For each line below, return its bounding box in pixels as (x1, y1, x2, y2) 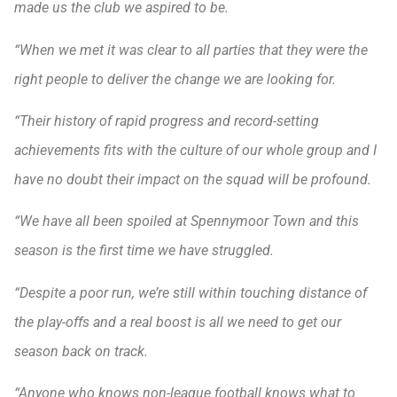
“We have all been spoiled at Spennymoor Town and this (14, 213, 359, 230)
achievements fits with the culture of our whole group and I (14, 141, 377, 159)
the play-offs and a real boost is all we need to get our (14, 313, 341, 331)
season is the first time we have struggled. (14, 242, 274, 260)
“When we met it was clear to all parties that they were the (14, 41, 368, 58)
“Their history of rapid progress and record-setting (14, 112, 319, 129)
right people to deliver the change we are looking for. (14, 70, 336, 88)
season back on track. (14, 342, 148, 360)
